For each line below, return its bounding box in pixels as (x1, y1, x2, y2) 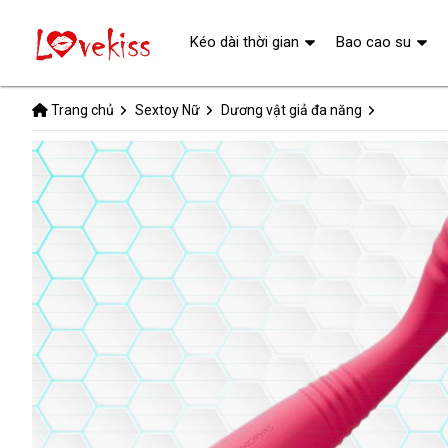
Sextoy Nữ (135, 102, 200, 118)
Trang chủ (51, 102, 114, 118)
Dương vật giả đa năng (221, 102, 362, 118)
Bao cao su (335, 33, 411, 51)
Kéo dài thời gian (189, 33, 299, 51)
